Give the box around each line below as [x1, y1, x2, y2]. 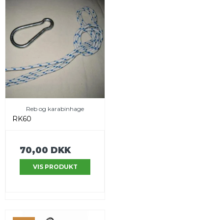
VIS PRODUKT [32, 163, 78, 171]
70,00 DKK [20, 144, 71, 155]
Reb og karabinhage [26, 105, 84, 112]
